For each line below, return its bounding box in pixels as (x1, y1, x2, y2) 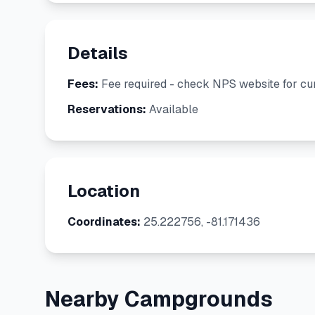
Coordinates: (67, 214, 141, 229)
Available (146, 102, 198, 117)
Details (67, 42, 128, 64)
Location (67, 180, 140, 202)
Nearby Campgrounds (45, 285, 273, 313)
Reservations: (67, 102, 146, 117)
